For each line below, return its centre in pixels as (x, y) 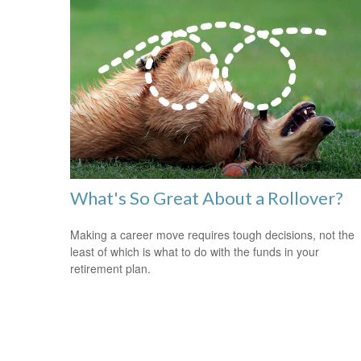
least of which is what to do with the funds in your (195, 251)
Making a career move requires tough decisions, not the (212, 234)
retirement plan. (110, 268)
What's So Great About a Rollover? (207, 197)
